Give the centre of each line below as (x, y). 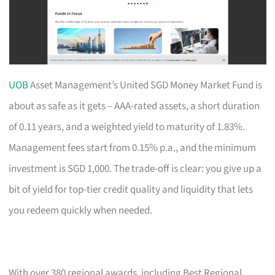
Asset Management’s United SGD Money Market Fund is (145, 85)
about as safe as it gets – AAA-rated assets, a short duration (134, 106)
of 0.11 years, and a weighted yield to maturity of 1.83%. (127, 127)
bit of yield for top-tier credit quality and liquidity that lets (131, 189)
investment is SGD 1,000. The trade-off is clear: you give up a (135, 168)
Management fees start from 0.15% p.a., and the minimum (133, 148)
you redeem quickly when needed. (81, 210)
